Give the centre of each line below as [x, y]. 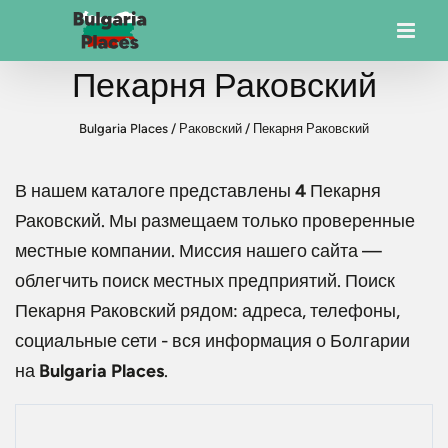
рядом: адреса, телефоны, [288, 311]
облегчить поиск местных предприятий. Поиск [205, 281]
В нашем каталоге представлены [155, 191]
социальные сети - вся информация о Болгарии [212, 341]
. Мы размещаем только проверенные [258, 221]
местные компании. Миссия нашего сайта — [198, 251]
